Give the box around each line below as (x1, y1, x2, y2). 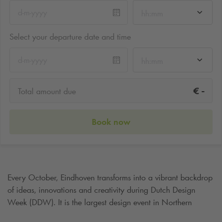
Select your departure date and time (9, 31, 131, 42)
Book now (92, 116, 130, 127)
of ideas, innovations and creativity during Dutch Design (7, 184, 195, 195)
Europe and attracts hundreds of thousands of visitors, (7, 209, 186, 220)
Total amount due (18, 86, 76, 97)
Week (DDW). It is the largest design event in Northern (7, 196, 192, 208)
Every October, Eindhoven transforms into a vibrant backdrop (7, 171, 213, 183)
